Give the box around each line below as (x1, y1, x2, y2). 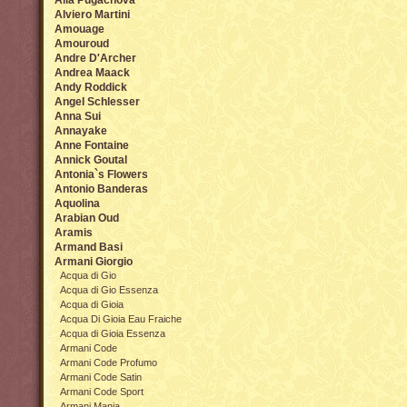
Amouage (55, 23, 104, 35)
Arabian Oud (55, 212, 119, 224)
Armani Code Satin (60, 372, 142, 382)
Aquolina (55, 197, 100, 210)
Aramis (55, 226, 93, 239)
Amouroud (55, 37, 109, 50)
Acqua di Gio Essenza (60, 284, 158, 295)
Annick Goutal (55, 154, 127, 166)
